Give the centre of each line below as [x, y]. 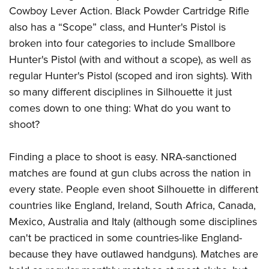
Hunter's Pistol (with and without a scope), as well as [130, 60]
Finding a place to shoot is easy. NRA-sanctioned [123, 157]
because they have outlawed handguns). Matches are [134, 254]
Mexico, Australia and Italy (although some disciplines [133, 222]
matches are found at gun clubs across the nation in [130, 173]
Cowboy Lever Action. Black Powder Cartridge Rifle [129, 11]
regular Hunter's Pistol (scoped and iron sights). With [131, 76]
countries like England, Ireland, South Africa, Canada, [132, 206]
